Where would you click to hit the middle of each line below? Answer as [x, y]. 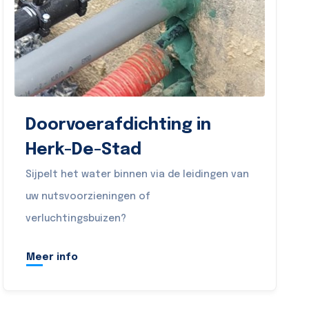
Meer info [52, 257]
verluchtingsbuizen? [76, 219]
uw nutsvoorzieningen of [88, 197]
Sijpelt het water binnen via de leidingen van [138, 175]
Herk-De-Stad [84, 150]
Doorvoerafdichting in [119, 125]
